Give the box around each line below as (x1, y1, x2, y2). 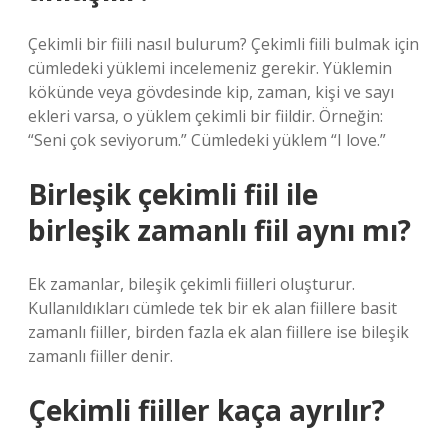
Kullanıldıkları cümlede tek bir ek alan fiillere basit (28, 297, 397, 319)
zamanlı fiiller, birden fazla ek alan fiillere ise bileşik (28, 321, 409, 343)
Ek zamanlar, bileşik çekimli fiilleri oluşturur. (28, 273, 355, 295)
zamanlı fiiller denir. (28, 345, 173, 367)
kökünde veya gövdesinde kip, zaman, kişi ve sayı (28, 81, 394, 103)
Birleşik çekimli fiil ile (28, 175, 318, 213)
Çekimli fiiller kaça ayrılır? (28, 391, 385, 429)
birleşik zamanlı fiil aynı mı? (28, 211, 411, 249)
